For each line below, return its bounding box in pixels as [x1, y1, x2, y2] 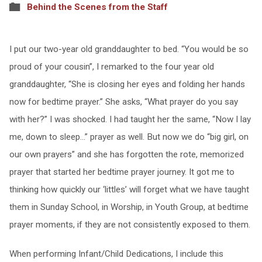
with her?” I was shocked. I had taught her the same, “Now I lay [9, 113, 251, 125]
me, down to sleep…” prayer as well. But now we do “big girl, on [9, 131, 249, 142]
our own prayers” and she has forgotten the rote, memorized [9, 149, 244, 160]
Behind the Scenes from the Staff [26, 1, 168, 12]
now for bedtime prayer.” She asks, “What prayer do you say [9, 96, 238, 107]
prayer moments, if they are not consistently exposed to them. [9, 219, 250, 230]
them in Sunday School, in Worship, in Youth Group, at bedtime [9, 201, 249, 212]
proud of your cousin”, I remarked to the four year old [9, 61, 214, 72]
